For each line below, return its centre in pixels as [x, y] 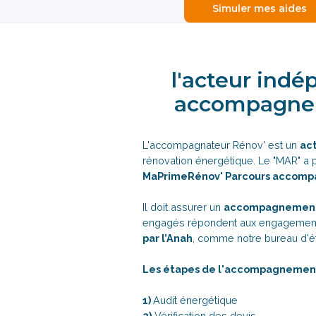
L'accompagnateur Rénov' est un [221, 145]
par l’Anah [168, 238]
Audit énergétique [195, 300]
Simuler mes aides [260, 8]
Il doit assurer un [183, 207]
